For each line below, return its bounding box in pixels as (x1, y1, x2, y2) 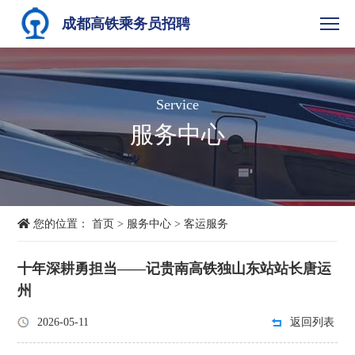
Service (156, 97, 199, 113)
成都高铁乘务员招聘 (62, 16, 190, 32)
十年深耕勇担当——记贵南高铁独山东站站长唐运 (17, 261, 332, 277)
